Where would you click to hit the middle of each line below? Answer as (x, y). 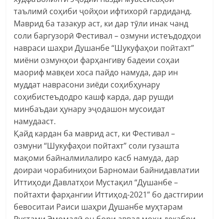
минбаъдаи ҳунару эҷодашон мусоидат (90, 109)
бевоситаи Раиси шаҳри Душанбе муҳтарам (99, 207)
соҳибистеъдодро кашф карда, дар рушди (94, 97)
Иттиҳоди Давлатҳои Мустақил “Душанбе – (96, 182)
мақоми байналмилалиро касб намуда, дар (97, 158)
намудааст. (35, 121)
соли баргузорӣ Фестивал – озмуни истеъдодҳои (108, 35)
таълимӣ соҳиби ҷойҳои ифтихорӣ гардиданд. (103, 11)
